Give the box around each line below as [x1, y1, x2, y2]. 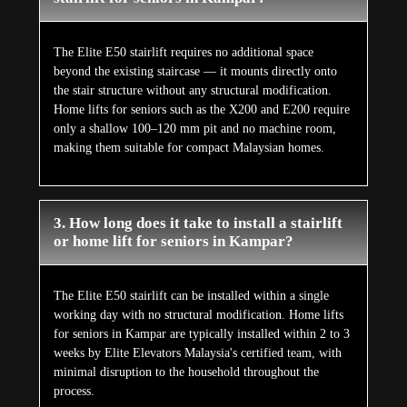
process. [53, 384, 94, 399]
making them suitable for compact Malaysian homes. [53, 141, 324, 155]
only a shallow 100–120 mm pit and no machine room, [53, 122, 336, 136]
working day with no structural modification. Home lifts [53, 308, 343, 323]
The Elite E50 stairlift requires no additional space [53, 45, 313, 60]
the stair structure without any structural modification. [53, 84, 332, 98]
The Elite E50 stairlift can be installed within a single [53, 289, 329, 303]
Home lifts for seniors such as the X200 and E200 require [53, 103, 350, 117]
